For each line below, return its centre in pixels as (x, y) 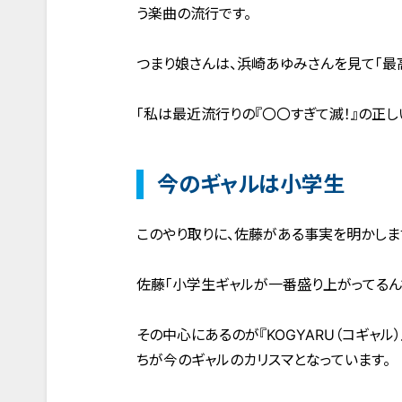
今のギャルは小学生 (251, 184)
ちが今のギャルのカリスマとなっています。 (263, 360)
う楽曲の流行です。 (194, 13)
